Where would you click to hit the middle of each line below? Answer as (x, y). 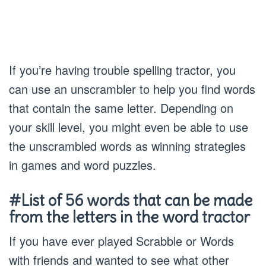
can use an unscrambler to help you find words (132, 89)
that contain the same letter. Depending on (121, 108)
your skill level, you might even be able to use (129, 127)
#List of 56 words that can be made (131, 200)
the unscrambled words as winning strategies (127, 146)
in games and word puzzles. (83, 165)
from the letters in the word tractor (129, 217)
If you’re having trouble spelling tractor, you (122, 70)
